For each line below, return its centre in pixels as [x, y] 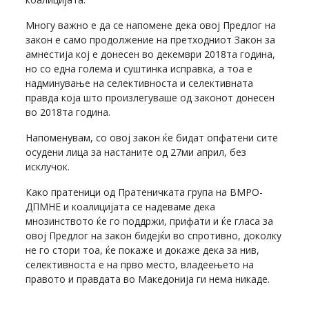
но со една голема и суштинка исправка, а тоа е [139, 68]
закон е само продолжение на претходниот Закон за [151, 39]
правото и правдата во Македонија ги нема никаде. [148, 279]
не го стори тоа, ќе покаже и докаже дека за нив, [143, 250]
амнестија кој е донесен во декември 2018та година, [151, 54]
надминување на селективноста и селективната [140, 83]
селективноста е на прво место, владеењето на [140, 264]
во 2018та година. [68, 112]
